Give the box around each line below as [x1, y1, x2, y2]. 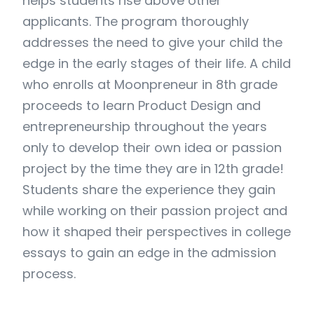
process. [22, 265, 76, 283]
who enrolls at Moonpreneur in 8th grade [22, 76, 278, 94]
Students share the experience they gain [22, 181, 275, 199]
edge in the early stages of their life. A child [22, 55, 291, 73]
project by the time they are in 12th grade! [22, 160, 284, 178]
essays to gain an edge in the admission [22, 244, 276, 262]
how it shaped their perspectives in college [22, 223, 291, 241]
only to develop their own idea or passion [22, 139, 282, 157]
